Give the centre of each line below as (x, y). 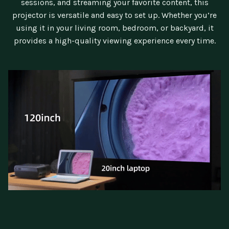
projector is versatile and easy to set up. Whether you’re (114, 15)
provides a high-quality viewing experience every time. (114, 41)
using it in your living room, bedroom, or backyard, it (114, 28)
